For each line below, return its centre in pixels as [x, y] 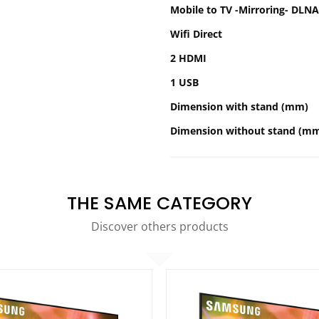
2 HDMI [191, 58]
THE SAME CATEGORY [159, 203]
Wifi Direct [201, 33]
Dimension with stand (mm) [243, 106]
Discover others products [159, 226]
